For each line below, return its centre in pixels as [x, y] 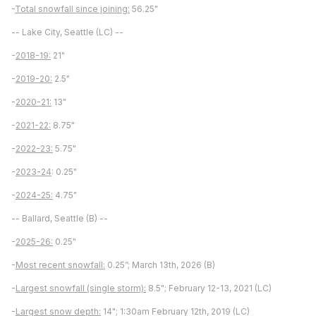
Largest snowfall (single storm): [81, 288]
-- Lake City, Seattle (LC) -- [67, 32]
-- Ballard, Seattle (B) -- [60, 219]
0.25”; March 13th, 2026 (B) [160, 265]
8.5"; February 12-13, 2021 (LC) [209, 288]
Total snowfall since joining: [72, 9]
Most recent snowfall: [60, 265]
